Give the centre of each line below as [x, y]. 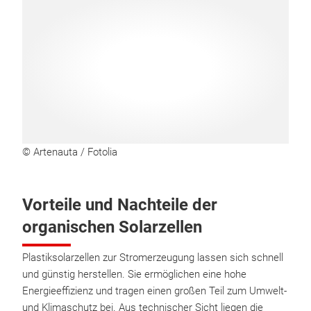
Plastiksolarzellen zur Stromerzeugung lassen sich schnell [153, 258]
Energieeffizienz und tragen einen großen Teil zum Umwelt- [154, 291]
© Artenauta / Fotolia [70, 152]
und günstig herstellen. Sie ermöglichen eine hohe [134, 274]
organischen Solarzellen [112, 227]
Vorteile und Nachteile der [120, 205]
